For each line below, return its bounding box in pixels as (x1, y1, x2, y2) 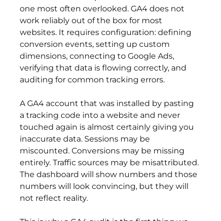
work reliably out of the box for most (20, 16, 165, 26)
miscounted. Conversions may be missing (20, 146, 187, 156)
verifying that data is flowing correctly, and (20, 63, 189, 73)
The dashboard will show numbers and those (20, 170, 200, 180)
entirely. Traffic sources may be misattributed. (20, 158, 201, 168)
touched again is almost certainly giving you (20, 122, 196, 132)
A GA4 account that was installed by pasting (20, 99, 196, 109)
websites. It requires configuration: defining (20, 28, 194, 37)
